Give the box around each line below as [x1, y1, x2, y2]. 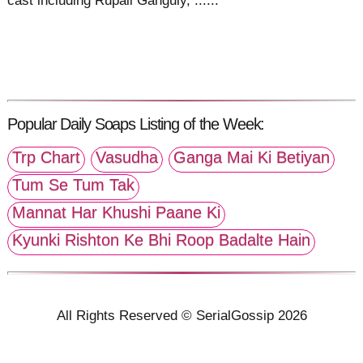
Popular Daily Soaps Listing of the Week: [7, 114, 265, 133]
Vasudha [96, 148, 159, 167]
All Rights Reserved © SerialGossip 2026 [56, 307, 307, 323]
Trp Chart [12, 148, 81, 167]
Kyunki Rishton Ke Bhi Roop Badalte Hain [12, 231, 311, 250]
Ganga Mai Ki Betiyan [173, 148, 331, 167]
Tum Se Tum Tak [12, 176, 135, 194]
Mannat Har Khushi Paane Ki [12, 203, 221, 222]
